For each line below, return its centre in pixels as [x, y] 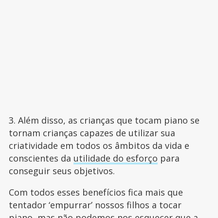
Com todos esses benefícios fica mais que [96, 192]
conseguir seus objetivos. [63, 171]
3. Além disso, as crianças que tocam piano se [104, 120]
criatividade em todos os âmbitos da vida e [99, 146]
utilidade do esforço [115, 158]
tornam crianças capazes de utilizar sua [92, 133]
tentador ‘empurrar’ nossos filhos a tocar [95, 205]
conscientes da [41, 158]
